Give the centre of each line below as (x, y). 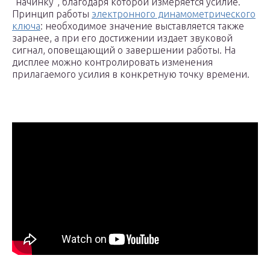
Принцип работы (52, 14)
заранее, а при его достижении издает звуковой (122, 38)
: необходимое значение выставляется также (142, 26)
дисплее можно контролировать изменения (112, 62)
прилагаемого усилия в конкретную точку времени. (131, 74)
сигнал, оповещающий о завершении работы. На (124, 50)
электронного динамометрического (174, 14)
